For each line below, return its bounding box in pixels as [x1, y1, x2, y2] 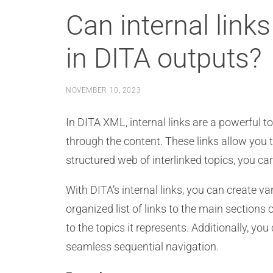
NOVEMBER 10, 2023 [66, 86, 141, 94]
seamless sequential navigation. [66, 240, 219, 253]
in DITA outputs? [66, 42, 261, 74]
